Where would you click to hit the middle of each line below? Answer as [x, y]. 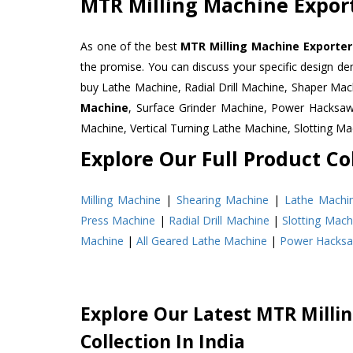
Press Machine [118, 220]
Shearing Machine [223, 199]
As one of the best [131, 46]
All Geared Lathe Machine [202, 240]
